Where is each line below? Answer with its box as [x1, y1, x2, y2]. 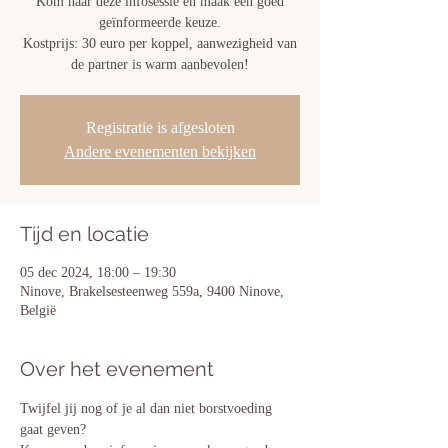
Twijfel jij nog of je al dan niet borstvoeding [20, 401, 276, 416]
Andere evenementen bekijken [64, 143, 256, 160]
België [20, 303, 56, 318]
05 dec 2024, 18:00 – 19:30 [20, 265, 176, 280]
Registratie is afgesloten [85, 119, 235, 136]
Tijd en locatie [20, 222, 149, 246]
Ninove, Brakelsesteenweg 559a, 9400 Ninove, [20, 284, 284, 299]
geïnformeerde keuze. [99, 15, 221, 30]
